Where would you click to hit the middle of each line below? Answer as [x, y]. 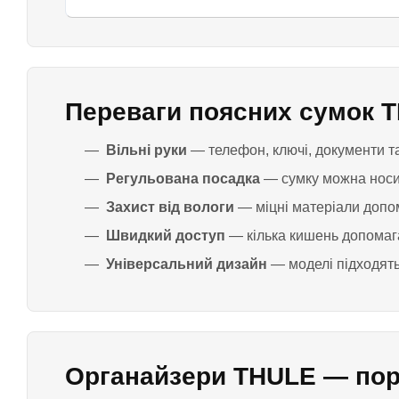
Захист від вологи [170, 207]
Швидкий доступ [166, 236]
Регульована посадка [183, 179]
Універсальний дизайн [187, 264]
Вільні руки [147, 150]
